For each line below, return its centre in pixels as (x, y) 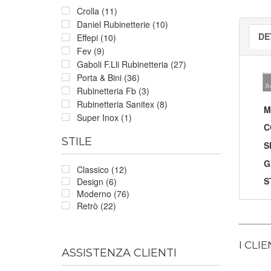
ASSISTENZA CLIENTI (119, 253)
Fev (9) (91, 51)
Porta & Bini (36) (108, 77)
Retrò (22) (96, 205)
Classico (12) (102, 169)
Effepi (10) (96, 37)
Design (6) (97, 181)
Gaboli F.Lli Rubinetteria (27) (132, 64)
